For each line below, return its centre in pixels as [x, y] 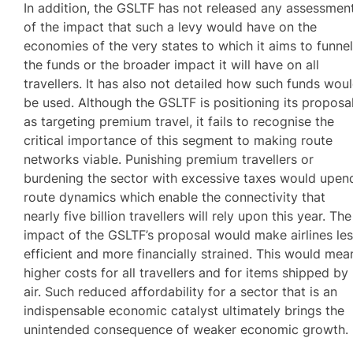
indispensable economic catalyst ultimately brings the [184, 311]
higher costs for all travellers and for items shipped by [186, 273]
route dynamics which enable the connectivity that [175, 197]
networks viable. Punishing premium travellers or [169, 160]
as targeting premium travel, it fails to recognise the [179, 122]
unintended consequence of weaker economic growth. [186, 330]
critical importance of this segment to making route [178, 141]
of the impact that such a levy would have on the [171, 27]
